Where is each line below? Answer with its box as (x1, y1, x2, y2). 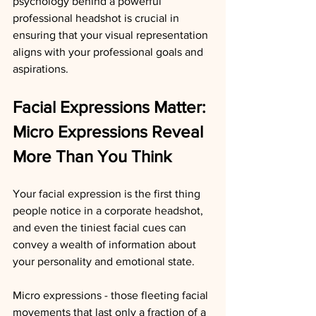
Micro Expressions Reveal (13, 122, 207, 141)
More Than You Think (13, 147, 171, 166)
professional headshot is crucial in (13, 12, 182, 24)
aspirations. (13, 63, 68, 75)
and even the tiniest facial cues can (13, 221, 189, 233)
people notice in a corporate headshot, (13, 205, 206, 217)
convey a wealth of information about (13, 238, 199, 250)
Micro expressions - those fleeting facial (13, 289, 211, 301)
